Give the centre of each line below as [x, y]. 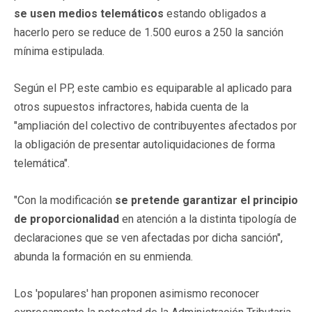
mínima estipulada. [59, 51]
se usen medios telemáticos [89, 13]
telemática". [42, 163]
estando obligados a [215, 13]
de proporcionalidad [67, 219]
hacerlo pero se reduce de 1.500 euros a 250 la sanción [149, 32]
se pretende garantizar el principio [206, 200]
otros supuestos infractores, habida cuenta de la [131, 107]
